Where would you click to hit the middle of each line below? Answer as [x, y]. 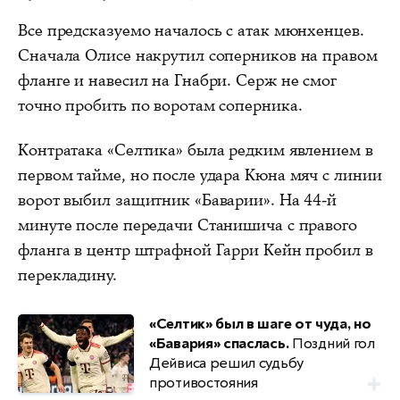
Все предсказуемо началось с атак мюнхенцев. [191, 30]
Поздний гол [332, 343]
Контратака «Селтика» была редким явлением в [196, 150]
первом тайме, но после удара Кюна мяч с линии [200, 175]
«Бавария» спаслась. [219, 343]
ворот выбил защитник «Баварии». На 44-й [178, 200]
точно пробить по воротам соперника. [160, 105]
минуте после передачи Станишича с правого [187, 225]
